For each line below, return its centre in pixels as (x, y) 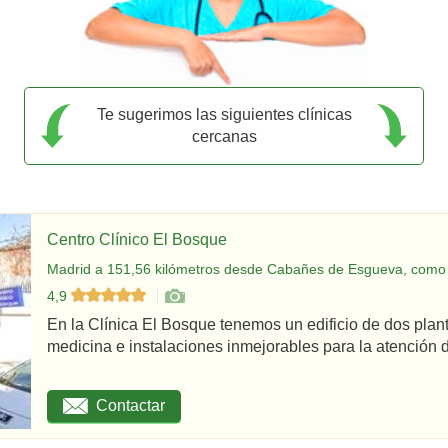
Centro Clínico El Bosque (137, 239)
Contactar (130, 406)
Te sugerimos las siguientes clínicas (224, 114)
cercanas (224, 136)
